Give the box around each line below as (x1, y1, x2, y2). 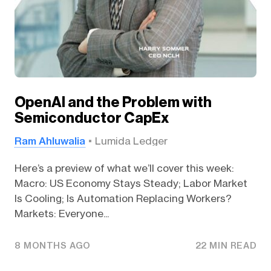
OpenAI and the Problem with (14, 94, 212, 111)
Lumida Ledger (94, 135, 168, 148)
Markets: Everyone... (14, 207, 109, 220)
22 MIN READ (195, 240, 257, 252)
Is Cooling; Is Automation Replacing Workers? (14, 192, 232, 204)
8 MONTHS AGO (14, 240, 91, 252)
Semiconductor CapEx (14, 109, 169, 127)
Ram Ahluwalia (14, 134, 85, 148)
